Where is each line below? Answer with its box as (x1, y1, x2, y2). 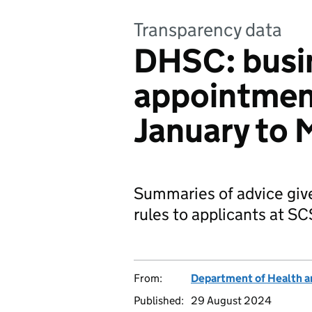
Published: (134, 294, 184, 307)
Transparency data (134, 18, 282, 41)
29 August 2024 (191, 294, 272, 307)
